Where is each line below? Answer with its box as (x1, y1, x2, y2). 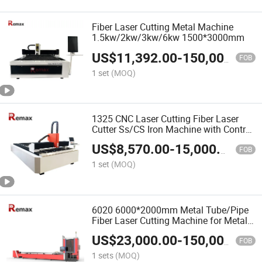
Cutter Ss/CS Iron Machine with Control (92, 122, 254, 136)
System (92, 133, 123, 146)
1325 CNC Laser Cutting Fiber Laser (92, 112, 239, 125)
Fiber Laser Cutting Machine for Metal (92, 213, 248, 227)
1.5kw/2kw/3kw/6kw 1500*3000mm (92, 31, 245, 44)
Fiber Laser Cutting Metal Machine (92, 20, 234, 34)
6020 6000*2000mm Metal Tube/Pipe (92, 203, 249, 216)
